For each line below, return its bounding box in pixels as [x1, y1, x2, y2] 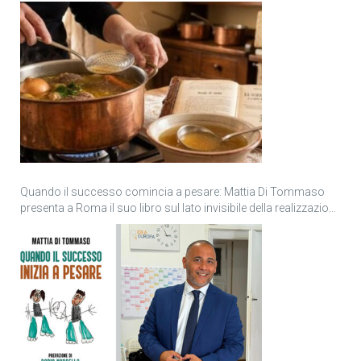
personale [20, 217, 71, 230]
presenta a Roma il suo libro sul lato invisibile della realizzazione [20, 201, 341, 214]
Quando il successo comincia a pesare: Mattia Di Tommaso [20, 185, 325, 198]
